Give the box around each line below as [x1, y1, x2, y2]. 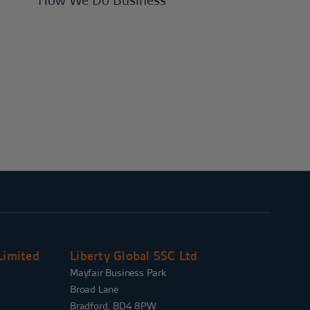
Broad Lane [70, 282, 118, 296]
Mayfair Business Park [70, 266, 166, 280]
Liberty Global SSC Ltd [70, 247, 198, 264]
